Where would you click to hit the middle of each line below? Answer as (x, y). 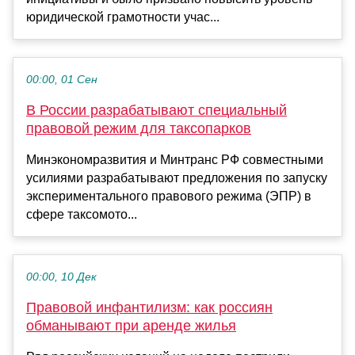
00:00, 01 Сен (62, 80)
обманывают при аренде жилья (131, 326)
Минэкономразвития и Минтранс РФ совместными (175, 160)
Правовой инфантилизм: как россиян (149, 308)
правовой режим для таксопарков (139, 129)
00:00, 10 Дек (61, 277)
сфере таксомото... (82, 215)
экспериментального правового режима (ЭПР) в (169, 197)
